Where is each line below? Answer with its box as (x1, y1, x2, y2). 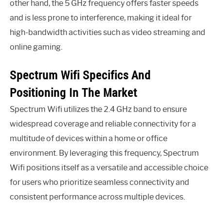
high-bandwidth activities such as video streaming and (10, 28, 205, 37)
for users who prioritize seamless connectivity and (10, 178, 189, 187)
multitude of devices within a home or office (10, 134, 167, 143)
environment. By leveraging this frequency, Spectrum (10, 148, 199, 158)
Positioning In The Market (10, 85, 137, 100)
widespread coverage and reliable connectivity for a (10, 119, 196, 128)
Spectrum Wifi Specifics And (10, 67, 151, 83)
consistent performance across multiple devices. (10, 192, 185, 201)
